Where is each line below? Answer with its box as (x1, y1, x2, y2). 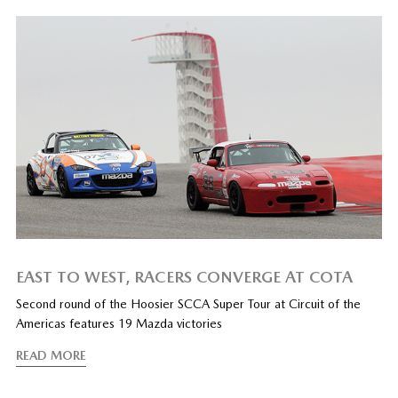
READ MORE (15, 348, 86, 363)
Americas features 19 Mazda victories (15, 316, 222, 331)
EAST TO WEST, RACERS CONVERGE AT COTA (15, 267, 353, 287)
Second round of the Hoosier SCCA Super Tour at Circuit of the (15, 297, 361, 312)
